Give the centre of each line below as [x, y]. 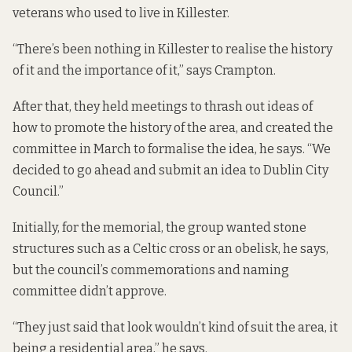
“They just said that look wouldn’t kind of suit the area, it [175, 328]
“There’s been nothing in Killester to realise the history [172, 49]
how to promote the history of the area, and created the [173, 128]
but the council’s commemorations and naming [151, 270]
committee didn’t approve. [90, 291]
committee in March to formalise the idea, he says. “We [172, 149]
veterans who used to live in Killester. [121, 13]
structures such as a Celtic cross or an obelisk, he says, [170, 249]
